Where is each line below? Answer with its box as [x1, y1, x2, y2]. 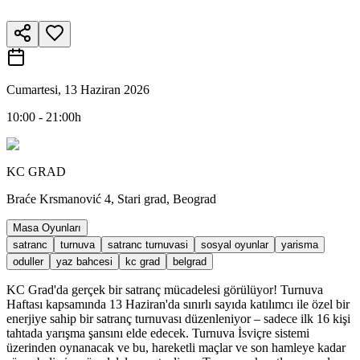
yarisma [281, 238, 318, 251]
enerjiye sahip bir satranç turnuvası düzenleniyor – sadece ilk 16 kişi [6, 311, 350, 325]
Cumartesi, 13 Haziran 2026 [6, 82, 149, 96]
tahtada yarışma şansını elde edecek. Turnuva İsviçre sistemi [6, 325, 309, 340]
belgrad [173, 255, 207, 268]
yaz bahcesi [56, 255, 112, 268]
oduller [13, 255, 43, 268]
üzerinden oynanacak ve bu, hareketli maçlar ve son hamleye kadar [6, 340, 346, 354]
